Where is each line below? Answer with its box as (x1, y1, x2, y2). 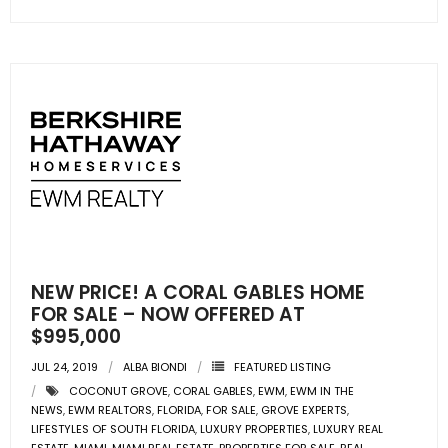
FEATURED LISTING (234, 359, 331, 375)
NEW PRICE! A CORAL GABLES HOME (31, 279, 365, 306)
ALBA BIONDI (123, 359, 187, 375)
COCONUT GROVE (69, 383, 168, 399)
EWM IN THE (290, 383, 354, 399)
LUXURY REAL (313, 421, 383, 437)
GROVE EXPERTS (261, 402, 347, 418)
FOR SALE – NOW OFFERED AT (31, 301, 305, 328)
